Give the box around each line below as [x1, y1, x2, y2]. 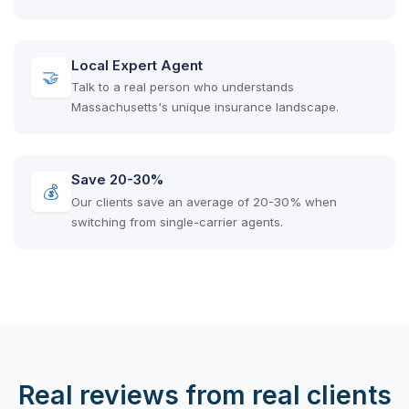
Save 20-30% [70, 171, 163, 189]
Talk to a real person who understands [70, 79, 294, 95]
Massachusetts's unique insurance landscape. [70, 100, 339, 115]
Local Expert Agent [70, 56, 203, 74]
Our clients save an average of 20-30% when [70, 194, 337, 210]
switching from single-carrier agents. [70, 215, 283, 230]
